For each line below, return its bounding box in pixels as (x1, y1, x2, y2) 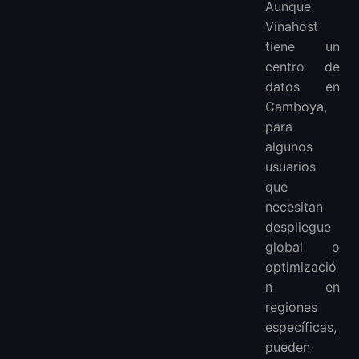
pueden (265, 339, 311, 356)
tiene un (265, 38, 340, 55)
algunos (265, 139, 313, 155)
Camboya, (265, 99, 328, 115)
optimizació (265, 259, 337, 276)
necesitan (265, 199, 324, 216)
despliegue (265, 219, 332, 236)
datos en (265, 79, 340, 95)
